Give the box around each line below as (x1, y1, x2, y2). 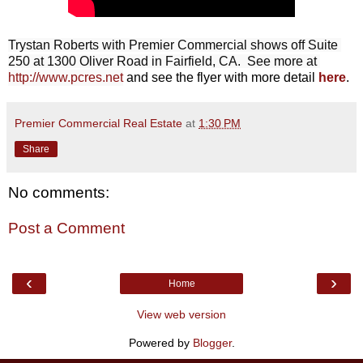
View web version (137, 308, 226, 322)
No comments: (8, 184, 109, 202)
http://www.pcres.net (8, 70, 123, 85)
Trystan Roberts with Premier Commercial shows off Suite (8, 38, 338, 53)
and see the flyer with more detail (123, 70, 318, 85)
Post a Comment (8, 219, 125, 237)
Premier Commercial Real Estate (15, 117, 182, 130)
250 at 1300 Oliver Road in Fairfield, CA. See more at (8, 54, 320, 69)
